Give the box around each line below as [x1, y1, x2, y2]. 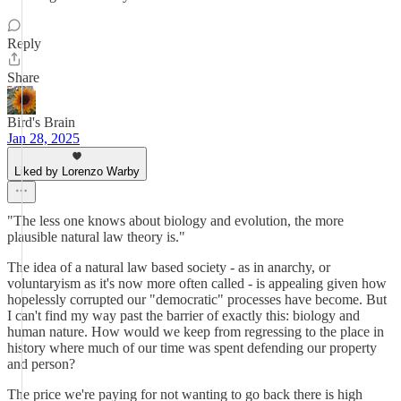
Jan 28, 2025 [7, 131, 80, 146]
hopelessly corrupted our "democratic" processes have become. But [7, 292, 387, 307]
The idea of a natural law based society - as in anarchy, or [7, 260, 330, 275]
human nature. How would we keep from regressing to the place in [7, 324, 384, 339]
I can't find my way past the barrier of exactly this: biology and [7, 308, 360, 323]
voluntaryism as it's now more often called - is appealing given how [7, 276, 387, 291]
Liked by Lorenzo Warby [14, 165, 140, 178]
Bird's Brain [7, 115, 75, 130]
